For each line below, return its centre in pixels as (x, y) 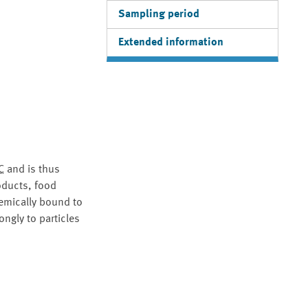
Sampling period (159, 14)
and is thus (32, 170)
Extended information (171, 43)
